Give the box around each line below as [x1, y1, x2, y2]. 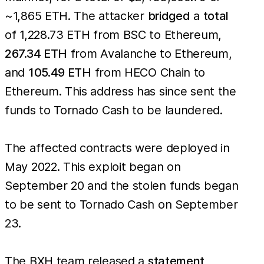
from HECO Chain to [91, 65, 206, 80]
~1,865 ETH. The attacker [5, 9, 148, 24]
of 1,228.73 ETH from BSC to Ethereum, [5, 28, 222, 42]
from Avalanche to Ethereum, [67, 47, 232, 61]
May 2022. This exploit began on [5, 160, 181, 174]
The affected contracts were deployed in [5, 141, 230, 156]
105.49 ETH [28, 65, 91, 80]
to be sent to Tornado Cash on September [5, 197, 238, 212]
